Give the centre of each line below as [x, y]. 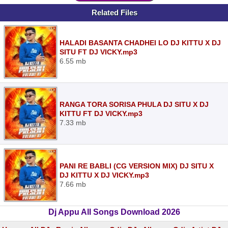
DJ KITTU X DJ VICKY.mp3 [104, 175]
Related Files [115, 12]
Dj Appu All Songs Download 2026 [114, 212]
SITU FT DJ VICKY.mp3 [98, 52]
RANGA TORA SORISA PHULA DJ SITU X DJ [134, 104]
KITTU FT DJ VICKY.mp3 [101, 113]
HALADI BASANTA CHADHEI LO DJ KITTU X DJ [140, 43]
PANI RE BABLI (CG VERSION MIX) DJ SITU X [137, 166]
